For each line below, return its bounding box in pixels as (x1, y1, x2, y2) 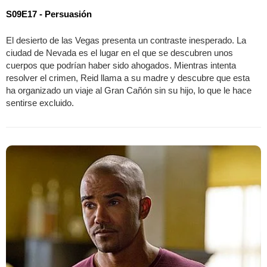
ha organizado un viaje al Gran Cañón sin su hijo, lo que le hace (6, 85, 252, 96)
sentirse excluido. (6, 98, 74, 108)
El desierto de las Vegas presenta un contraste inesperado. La (6, 35, 246, 46)
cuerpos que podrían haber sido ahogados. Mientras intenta (6, 60, 236, 71)
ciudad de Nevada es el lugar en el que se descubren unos (6, 48, 233, 58)
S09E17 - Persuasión (6, 9, 92, 20)
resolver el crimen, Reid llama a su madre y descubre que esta (6, 73, 250, 83)
